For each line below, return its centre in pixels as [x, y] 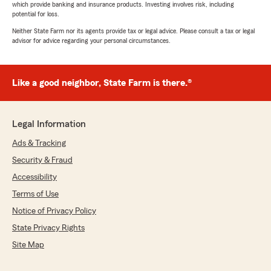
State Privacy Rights [48, 228]
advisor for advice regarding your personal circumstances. [91, 41]
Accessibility [34, 178]
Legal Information [49, 124]
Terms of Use [35, 194]
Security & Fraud [42, 161]
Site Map [28, 245]
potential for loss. [36, 14]
